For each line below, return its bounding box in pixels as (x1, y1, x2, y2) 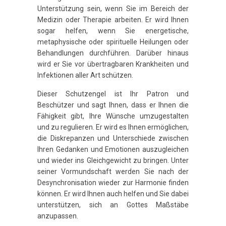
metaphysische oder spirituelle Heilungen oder (37, 37, 189, 46)
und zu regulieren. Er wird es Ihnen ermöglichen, (37, 123, 189, 132)
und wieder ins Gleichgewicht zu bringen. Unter (37, 156, 189, 165)
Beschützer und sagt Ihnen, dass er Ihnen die (37, 101, 189, 109)
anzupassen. (37, 212, 78, 220)
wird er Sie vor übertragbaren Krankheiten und (37, 60, 189, 68)
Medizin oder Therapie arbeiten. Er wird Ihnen (37, 15, 189, 24)
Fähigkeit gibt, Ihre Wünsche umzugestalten (37, 112, 189, 121)
